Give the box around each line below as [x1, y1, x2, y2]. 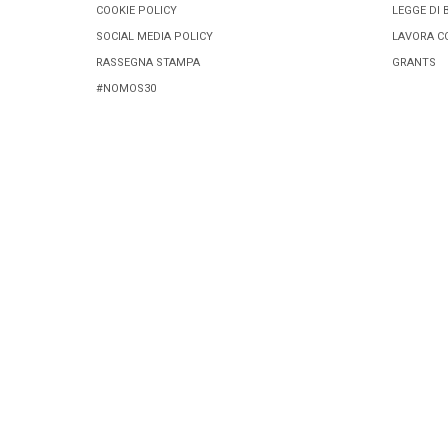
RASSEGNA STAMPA [96, 53, 200, 71]
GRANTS [392, 53, 436, 71]
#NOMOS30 [96, 79, 156, 97]
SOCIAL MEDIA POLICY [96, 27, 213, 45]
